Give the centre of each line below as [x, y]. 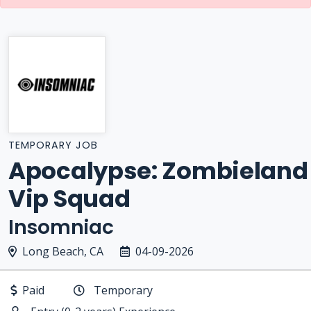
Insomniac [61, 227]
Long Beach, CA [63, 251]
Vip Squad [69, 199]
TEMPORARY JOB [53, 145]
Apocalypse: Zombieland [158, 171]
